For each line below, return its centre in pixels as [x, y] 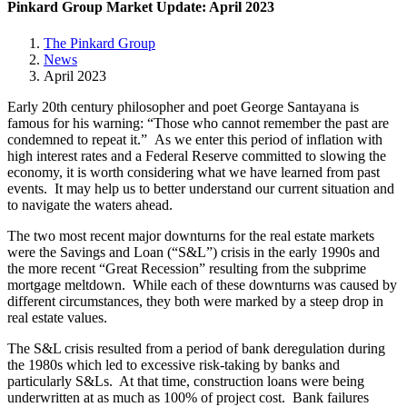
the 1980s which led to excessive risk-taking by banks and [174, 364]
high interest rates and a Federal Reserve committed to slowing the [197, 155]
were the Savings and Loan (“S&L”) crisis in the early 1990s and [194, 252]
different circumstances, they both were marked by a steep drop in [195, 301]
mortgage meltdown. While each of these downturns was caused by [202, 284]
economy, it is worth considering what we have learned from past [194, 172]
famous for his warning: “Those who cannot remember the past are [198, 123]
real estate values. [57, 317]
